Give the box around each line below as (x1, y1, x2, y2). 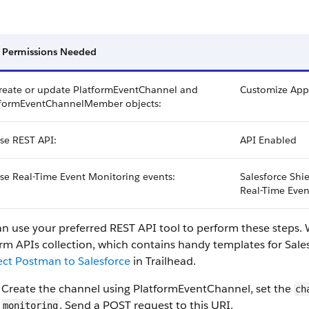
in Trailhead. (130, 254, 196, 268)
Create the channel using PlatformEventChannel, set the (1, 281, 294, 296)
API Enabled (240, 134, 297, 146)
